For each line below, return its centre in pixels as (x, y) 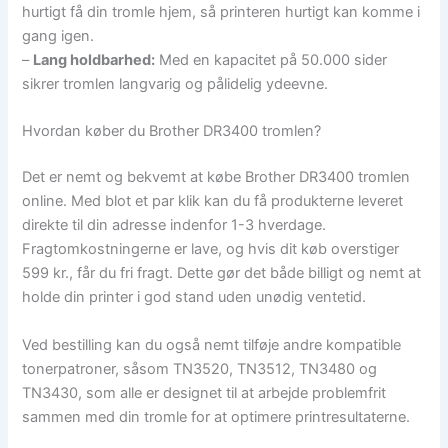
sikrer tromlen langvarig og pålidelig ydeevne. (175, 83)
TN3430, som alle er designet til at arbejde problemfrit (204, 392)
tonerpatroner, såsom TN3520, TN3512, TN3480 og (200, 368)
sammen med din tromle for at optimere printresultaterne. (216, 416)
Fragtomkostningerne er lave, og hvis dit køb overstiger (211, 249)
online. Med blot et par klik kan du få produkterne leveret (213, 201)
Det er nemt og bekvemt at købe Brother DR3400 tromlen (216, 177)
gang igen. (58, 35)
